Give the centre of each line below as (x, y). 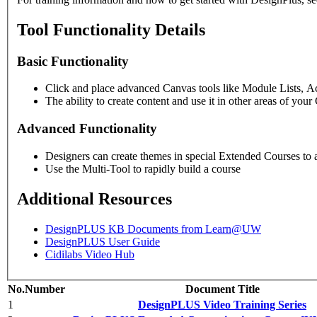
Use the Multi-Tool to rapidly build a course (143, 168)
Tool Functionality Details (111, 29)
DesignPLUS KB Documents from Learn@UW (153, 229)
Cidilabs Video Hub (90, 254)
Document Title (222, 289)
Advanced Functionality (87, 129)
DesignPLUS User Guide (103, 241)
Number (45, 289)
